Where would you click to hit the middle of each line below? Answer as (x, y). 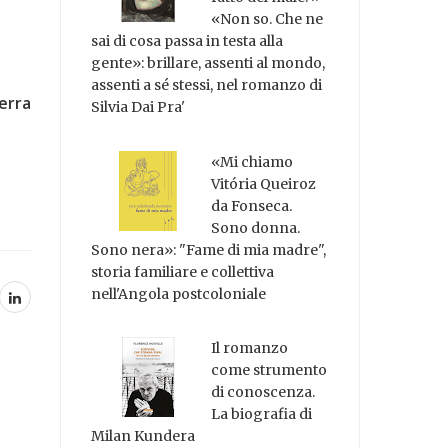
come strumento (269, 370)
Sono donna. (256, 227)
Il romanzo (250, 348)
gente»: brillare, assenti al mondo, (208, 62)
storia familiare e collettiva (183, 271)
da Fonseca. (252, 205)
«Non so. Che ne (267, 18)
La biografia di (262, 414)
